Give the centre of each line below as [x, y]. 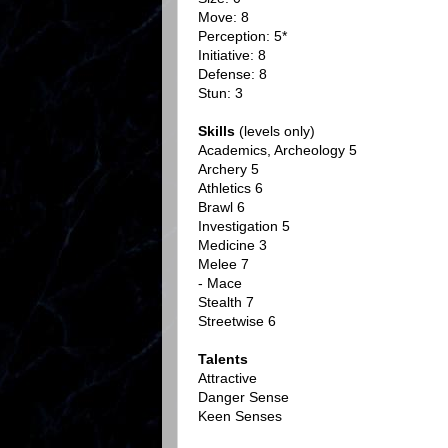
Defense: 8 [232, 74]
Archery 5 [228, 169]
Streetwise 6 [237, 321]
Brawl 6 [221, 207]
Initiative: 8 [232, 55]
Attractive [227, 378]
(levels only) [277, 131]
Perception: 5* [242, 36]
